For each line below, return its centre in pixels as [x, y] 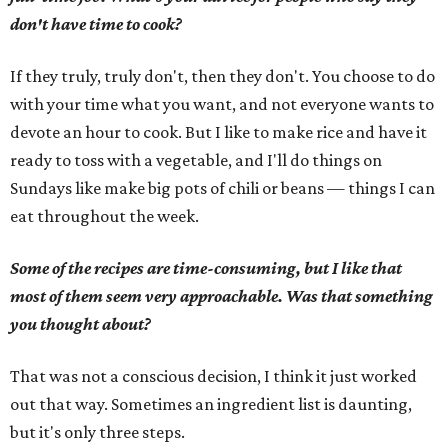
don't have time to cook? [96, 24]
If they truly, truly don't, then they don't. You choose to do [222, 76]
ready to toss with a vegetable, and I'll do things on [196, 160]
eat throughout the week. [104, 216]
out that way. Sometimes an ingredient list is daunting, [211, 404]
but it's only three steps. [97, 432]
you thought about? [80, 324]
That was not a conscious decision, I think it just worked [213, 376]
